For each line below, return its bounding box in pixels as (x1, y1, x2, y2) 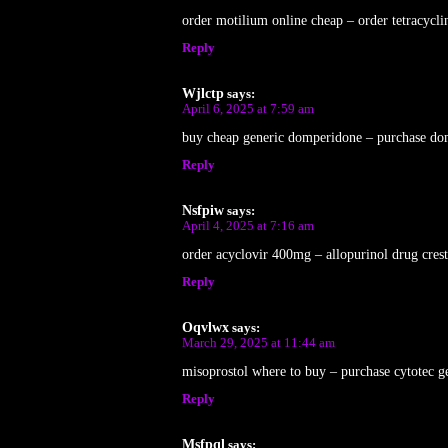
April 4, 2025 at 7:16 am (182, 218, 314, 233)
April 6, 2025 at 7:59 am (182, 101, 314, 116)
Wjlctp (182, 85, 224, 101)
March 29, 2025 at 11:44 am (182, 335, 335, 350)
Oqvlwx (182, 319, 229, 335)
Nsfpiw (182, 202, 224, 218)
